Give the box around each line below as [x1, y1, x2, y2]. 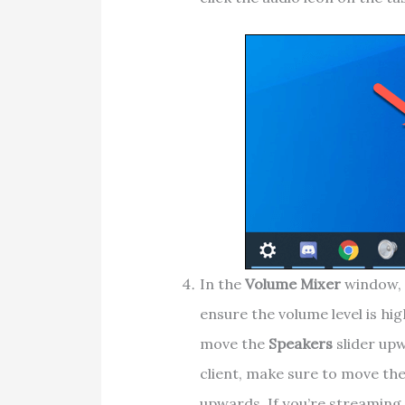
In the [199, 275, 245, 294]
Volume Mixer [244, 275, 341, 294]
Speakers [268, 334, 333, 353]
